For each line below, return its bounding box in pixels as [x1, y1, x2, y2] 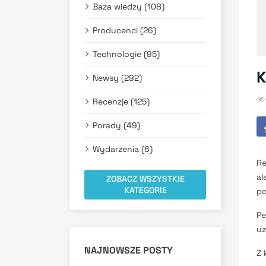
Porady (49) [93, 120, 140, 131]
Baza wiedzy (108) [93, 1, 164, 12]
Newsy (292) [93, 72, 142, 83]
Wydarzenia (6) [93, 144, 153, 154]
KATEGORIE [123, 185, 167, 195]
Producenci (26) [93, 25, 156, 36]
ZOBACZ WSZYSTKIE [106, 173, 185, 184]
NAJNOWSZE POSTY [84, 244, 173, 256]
